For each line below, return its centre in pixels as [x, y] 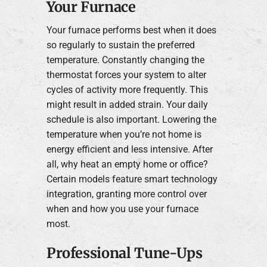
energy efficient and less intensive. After [129, 149]
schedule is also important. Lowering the [131, 119]
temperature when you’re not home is [124, 134]
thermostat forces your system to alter [126, 74]
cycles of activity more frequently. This [127, 89]
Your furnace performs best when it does [131, 30]
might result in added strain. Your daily [127, 104]
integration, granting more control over [126, 194]
